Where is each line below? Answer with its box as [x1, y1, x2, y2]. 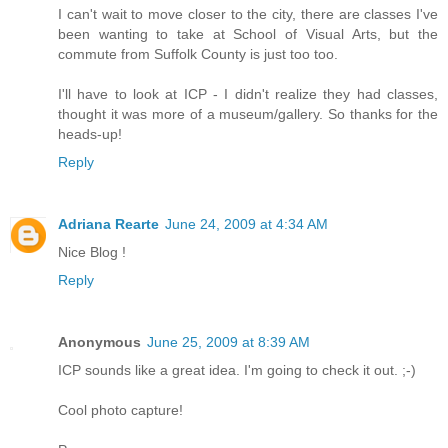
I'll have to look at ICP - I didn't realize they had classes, [58, 86, 438, 103]
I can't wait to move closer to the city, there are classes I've [58, 6, 438, 23]
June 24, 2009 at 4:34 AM [165, 216, 328, 233]
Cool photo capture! [58, 402, 183, 419]
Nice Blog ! [58, 244, 126, 261]
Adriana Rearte [58, 216, 159, 233]
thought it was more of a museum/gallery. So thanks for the [58, 106, 438, 123]
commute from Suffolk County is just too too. [58, 46, 338, 63]
